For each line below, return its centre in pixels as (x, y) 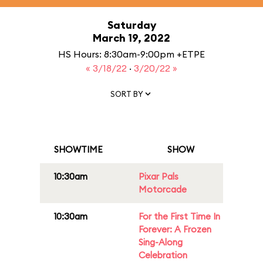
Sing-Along (161, 242)
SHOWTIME (78, 149)
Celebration (163, 255)
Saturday (131, 25)
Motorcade (163, 189)
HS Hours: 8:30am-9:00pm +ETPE (131, 54)
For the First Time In (179, 216)
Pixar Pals (159, 176)
